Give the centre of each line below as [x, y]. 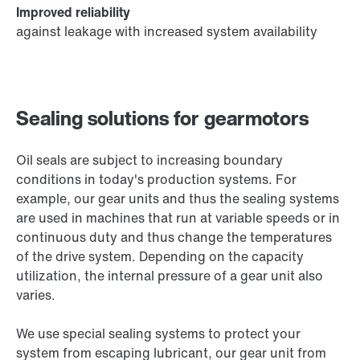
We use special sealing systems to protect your [158, 334]
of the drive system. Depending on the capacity [160, 257]
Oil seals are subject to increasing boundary [149, 160]
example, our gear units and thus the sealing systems [178, 199]
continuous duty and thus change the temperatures [174, 237]
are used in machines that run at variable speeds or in [178, 218]
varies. [36, 295]
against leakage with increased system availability [167, 32]
